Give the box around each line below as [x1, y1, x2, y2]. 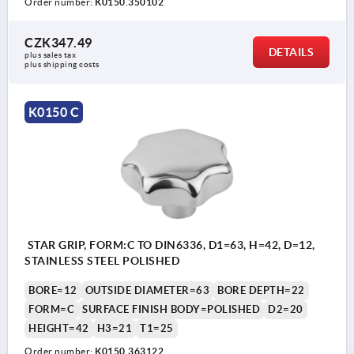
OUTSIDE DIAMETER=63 [85, 284, 209, 296]
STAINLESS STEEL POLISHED [24, 254, 179, 267]
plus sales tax [24, 51, 78, 60]
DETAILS [268, 46, 314, 59]
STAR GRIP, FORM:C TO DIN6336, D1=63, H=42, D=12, [24, 238, 315, 251]
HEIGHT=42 [28, 322, 89, 334]
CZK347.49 [24, 36, 92, 51]
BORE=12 [28, 284, 77, 296]
